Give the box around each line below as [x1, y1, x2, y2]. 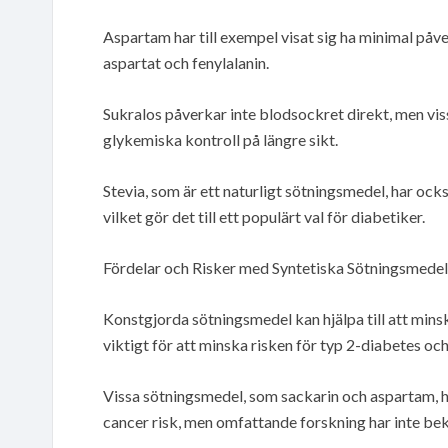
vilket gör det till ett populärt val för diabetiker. [103, 206, 425, 226]
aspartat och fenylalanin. [103, 52, 269, 72]
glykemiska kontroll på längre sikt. [103, 129, 338, 149]
